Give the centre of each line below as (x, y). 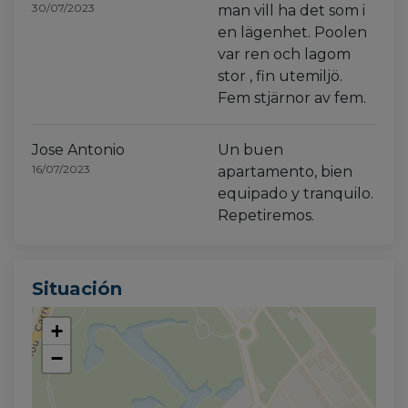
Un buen (250, 150)
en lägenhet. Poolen (292, 32)
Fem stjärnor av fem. (292, 98)
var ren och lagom (284, 54)
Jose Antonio (78, 150)
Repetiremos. (266, 215)
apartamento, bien (285, 172)
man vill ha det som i (291, 10)
